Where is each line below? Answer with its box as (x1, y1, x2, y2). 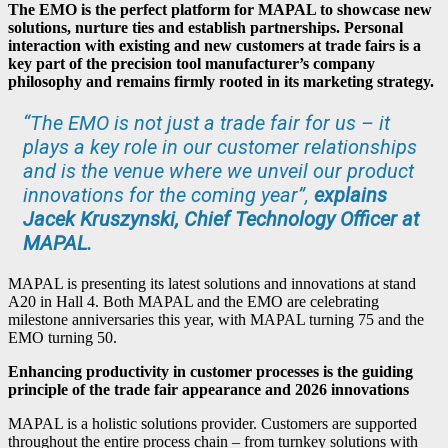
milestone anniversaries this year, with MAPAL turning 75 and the (8, 310, 424, 328)
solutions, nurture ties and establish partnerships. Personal (8, 18, 403, 36)
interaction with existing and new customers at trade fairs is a (8, 36, 421, 54)
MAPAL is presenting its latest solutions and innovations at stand (8, 274, 416, 292)
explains (314, 182, 387, 207)
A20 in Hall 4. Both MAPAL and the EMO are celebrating (8, 292, 379, 310)
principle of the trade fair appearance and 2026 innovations (8, 380, 409, 398)
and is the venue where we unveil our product (23, 158, 414, 183)
